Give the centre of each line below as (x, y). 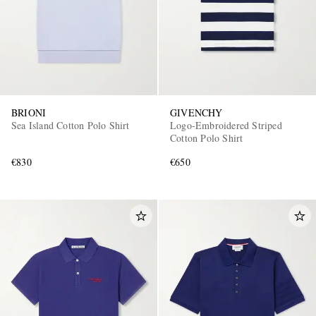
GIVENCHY (196, 113)
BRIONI (29, 113)
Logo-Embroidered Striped (226, 126)
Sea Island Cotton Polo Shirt (71, 126)
